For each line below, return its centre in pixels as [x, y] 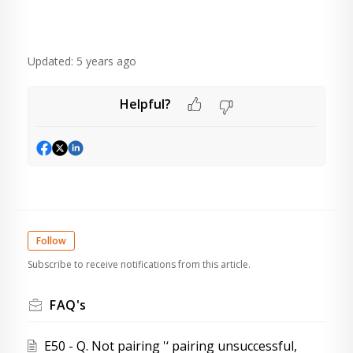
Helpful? [145, 104]
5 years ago [106, 61]
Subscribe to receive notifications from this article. [139, 265]
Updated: [50, 61]
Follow [51, 241]
